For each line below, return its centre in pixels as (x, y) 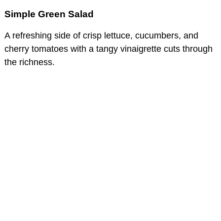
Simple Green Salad (49, 14)
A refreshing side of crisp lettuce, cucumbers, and (101, 36)
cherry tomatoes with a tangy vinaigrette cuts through (109, 49)
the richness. (30, 62)
